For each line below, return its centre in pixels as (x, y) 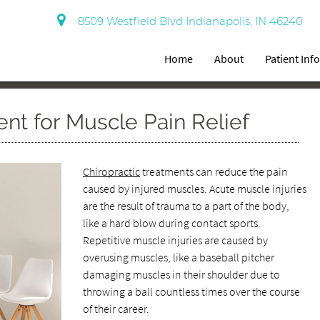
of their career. (116, 309)
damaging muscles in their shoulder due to (181, 274)
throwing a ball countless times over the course (191, 291)
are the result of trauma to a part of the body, (186, 206)
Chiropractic (111, 171)
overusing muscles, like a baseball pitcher (178, 257)
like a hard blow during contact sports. (171, 223)
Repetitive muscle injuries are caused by (175, 240)
